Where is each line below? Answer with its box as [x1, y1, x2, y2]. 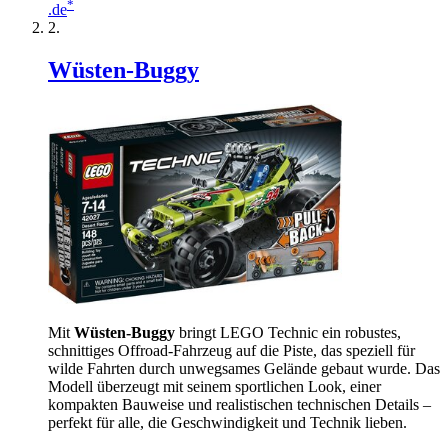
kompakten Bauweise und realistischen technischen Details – [48, 396, 431, 413]
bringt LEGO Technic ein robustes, [175, 324, 401, 341]
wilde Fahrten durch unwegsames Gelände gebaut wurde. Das [48, 360, 440, 377]
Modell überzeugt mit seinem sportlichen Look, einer [48, 378, 381, 395]
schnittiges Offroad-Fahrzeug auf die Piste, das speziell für [48, 342, 415, 359]
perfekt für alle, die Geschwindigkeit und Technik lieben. [48, 414, 407, 431]
